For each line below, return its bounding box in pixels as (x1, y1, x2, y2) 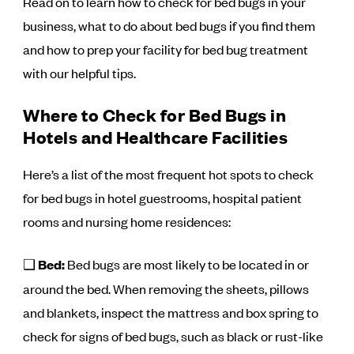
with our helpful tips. (23, 64, 137, 81)
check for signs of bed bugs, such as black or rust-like (23, 327, 324, 345)
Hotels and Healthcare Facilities (23, 125, 288, 148)
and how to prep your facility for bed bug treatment (23, 40, 309, 58)
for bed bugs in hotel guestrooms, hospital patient (23, 189, 303, 206)
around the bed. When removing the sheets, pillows (23, 280, 310, 297)
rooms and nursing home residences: (23, 213, 232, 230)
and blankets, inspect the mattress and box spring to (23, 303, 319, 321)
